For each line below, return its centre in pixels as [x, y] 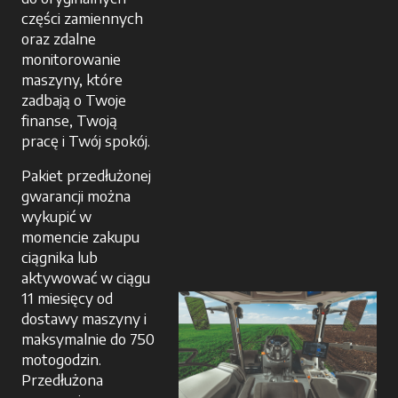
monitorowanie [71, 59]
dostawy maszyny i [84, 318]
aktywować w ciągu [86, 278]
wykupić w [56, 216]
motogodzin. [61, 359]
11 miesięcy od [67, 298]
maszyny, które [72, 80]
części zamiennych [82, 18]
